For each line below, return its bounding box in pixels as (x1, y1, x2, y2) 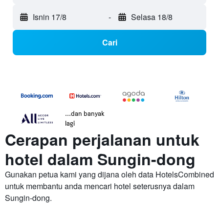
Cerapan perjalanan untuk (5, 128, 199, 151)
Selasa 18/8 (131, 11, 173, 23)
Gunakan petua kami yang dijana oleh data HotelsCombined (5, 169, 214, 180)
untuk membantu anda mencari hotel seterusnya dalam (5, 180, 195, 192)
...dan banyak (65, 109, 105, 118)
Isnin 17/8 (33, 11, 66, 23)
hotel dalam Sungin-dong (5, 148, 196, 171)
